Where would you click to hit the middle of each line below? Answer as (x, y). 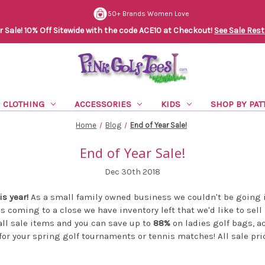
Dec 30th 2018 (132, 172)
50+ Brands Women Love (148, 14)
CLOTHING (23, 104)
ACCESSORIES (103, 104)
